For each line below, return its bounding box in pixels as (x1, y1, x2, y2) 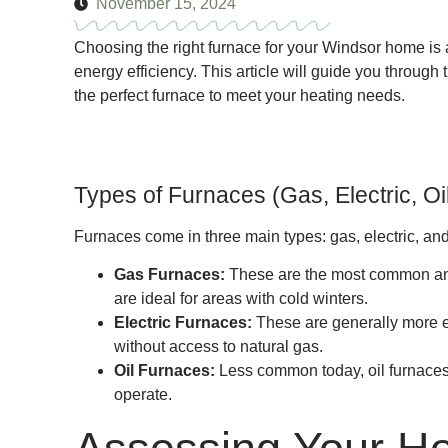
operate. (114, 386, 172, 404)
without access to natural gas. (114, 338, 323, 356)
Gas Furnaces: (114, 266, 225, 284)
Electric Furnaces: (114, 314, 252, 332)
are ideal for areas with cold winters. (114, 290, 368, 308)
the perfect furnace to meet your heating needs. (74, 86, 405, 104)
